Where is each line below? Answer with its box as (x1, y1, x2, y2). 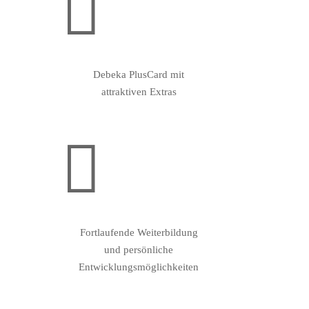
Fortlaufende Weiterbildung (79, 226, 198, 238)
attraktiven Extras (101, 86, 177, 97)
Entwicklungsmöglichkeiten (79, 261, 199, 272)
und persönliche (104, 243, 174, 255)
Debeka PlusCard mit (93, 68, 185, 80)
